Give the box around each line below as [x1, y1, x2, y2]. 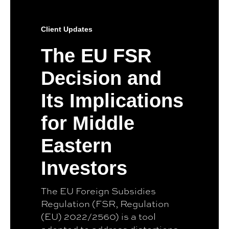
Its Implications [40, 89, 184, 111]
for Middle [40, 112, 134, 134]
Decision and [40, 67, 162, 89]
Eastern [40, 134, 112, 156]
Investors [40, 157, 127, 179]
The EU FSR [40, 44, 151, 66]
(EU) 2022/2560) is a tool [40, 210, 156, 222]
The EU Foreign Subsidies [40, 184, 156, 197]
